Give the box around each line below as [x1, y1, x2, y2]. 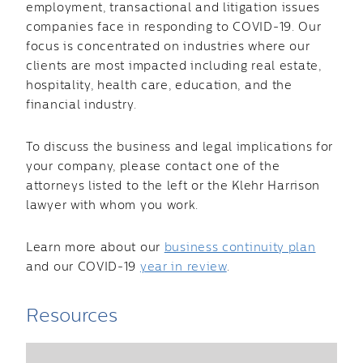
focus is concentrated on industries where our [26, 41, 310, 53]
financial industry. [26, 100, 137, 111]
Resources [26, 307, 117, 325]
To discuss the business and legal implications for [26, 142, 334, 153]
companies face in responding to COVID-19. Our [26, 22, 322, 33]
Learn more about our [26, 242, 164, 254]
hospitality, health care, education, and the [26, 80, 293, 92]
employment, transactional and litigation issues [26, 2, 320, 14]
